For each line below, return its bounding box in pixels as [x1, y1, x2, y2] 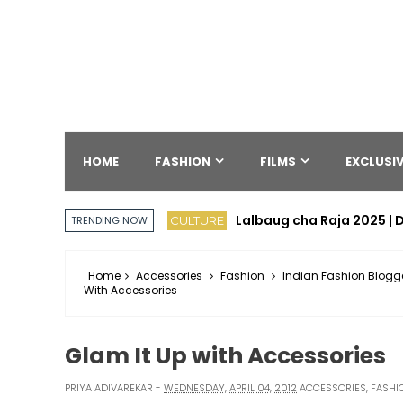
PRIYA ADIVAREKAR [65, 381, 153, 395]
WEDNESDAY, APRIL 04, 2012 [164, 381, 297, 395]
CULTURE [170, 212, 224, 228]
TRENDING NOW [71, 213, 148, 228]
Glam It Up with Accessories [65, 340, 386, 372]
